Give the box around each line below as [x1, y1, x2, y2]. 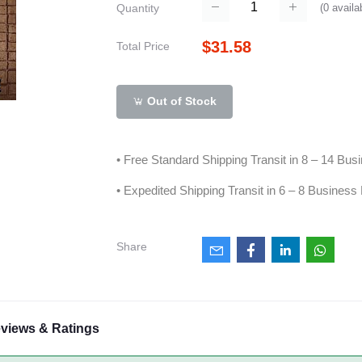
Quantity [116, 2, 159, 15]
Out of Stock [144, 95, 217, 108]
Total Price [116, 39, 170, 53]
